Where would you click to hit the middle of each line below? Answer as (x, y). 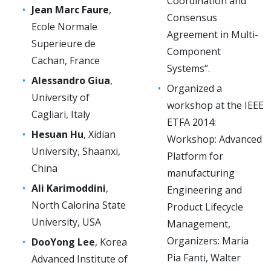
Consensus (192, 17)
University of (60, 97)
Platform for (195, 156)
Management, (199, 224)
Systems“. (188, 68)
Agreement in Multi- (213, 34)
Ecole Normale (64, 26)
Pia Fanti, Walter (204, 257)
